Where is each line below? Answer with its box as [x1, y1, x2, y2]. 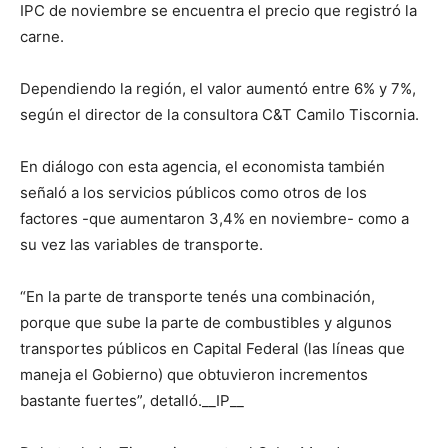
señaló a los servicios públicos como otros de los [20, 182, 367, 202]
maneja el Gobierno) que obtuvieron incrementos [20, 364, 368, 384]
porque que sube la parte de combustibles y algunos [20, 312, 392, 332]
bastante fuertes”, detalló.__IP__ [20, 390, 244, 410]
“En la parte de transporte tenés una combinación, [20, 286, 375, 306]
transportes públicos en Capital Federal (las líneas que [20, 338, 405, 358]
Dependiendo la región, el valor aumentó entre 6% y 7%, [20, 78, 416, 98]
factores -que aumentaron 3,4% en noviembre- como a [20, 208, 409, 228]
